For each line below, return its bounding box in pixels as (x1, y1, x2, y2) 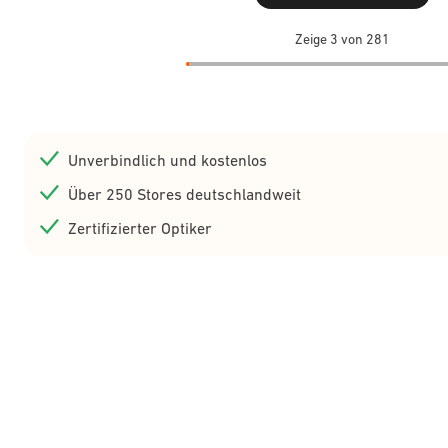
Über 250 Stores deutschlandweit (68, 185, 301, 203)
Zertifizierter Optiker (68, 219, 212, 237)
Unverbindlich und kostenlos (68, 151, 267, 169)
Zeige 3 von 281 (294, 31, 390, 47)
